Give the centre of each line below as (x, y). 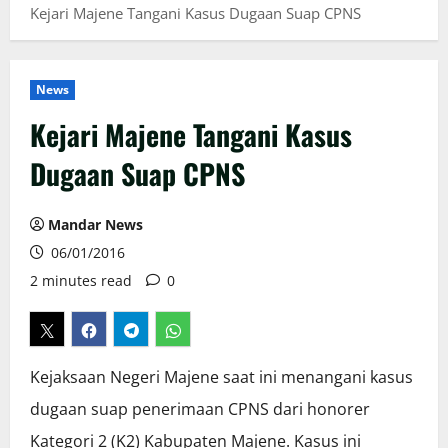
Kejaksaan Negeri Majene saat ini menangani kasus (221, 377)
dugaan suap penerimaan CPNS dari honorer (200, 409)
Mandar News (95, 225)
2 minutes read (81, 281)
